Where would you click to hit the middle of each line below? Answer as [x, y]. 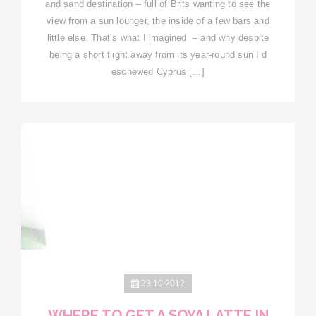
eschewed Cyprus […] [158, 71]
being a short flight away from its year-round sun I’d [158, 54]
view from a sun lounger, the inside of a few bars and [158, 20]
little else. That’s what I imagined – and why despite [158, 37]
